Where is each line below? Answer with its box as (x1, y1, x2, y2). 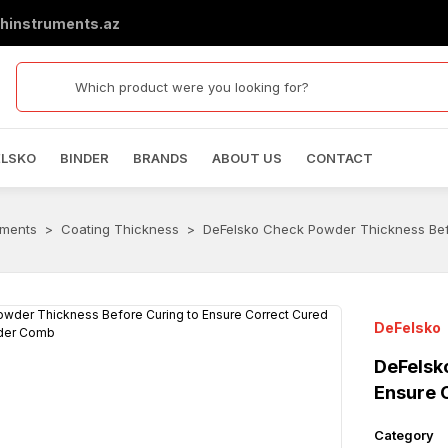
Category (374, 427, 435, 443)
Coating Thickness (60, 221, 179, 237)
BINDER (59, 149, 109, 166)
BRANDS (132, 149, 188, 166)
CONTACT (305, 149, 373, 166)
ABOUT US (211, 149, 282, 166)
